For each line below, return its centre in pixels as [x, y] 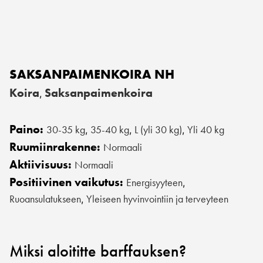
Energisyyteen [154, 182]
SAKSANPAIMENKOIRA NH [92, 74]
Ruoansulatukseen [45, 199]
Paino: [28, 129]
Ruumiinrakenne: [56, 147]
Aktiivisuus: [42, 164]
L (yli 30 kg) [158, 129]
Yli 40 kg [206, 129]
